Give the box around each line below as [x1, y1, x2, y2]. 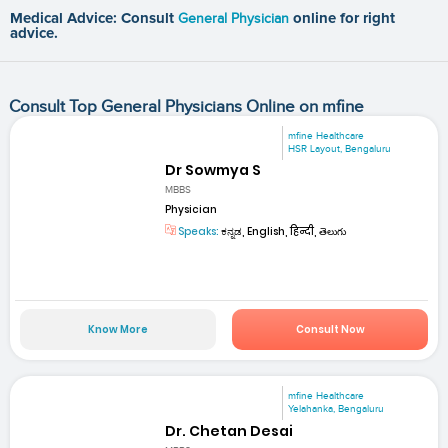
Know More [87, 322, 148, 338]
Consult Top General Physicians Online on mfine [8, 96, 364, 117]
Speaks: [176, 224, 220, 240]
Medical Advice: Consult [10, 10, 178, 26]
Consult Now [295, 322, 365, 338]
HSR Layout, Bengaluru [288, 142, 392, 155]
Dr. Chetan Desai [165, 420, 294, 441]
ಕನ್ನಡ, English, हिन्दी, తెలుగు [219, 224, 347, 240]
